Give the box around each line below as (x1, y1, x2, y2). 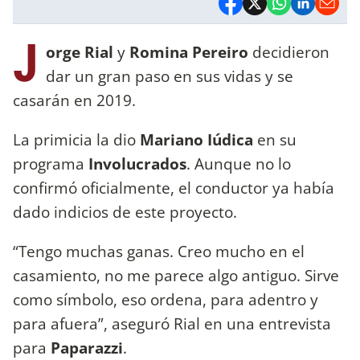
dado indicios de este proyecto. (13, 200, 237, 223)
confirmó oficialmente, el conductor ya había (13, 176, 334, 198)
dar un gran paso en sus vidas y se (46, 64, 293, 87)
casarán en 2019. (13, 88, 136, 111)
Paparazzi (51, 336, 123, 358)
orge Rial (46, 40, 113, 63)
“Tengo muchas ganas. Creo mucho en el (13, 239, 305, 262)
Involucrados (88, 152, 186, 174)
